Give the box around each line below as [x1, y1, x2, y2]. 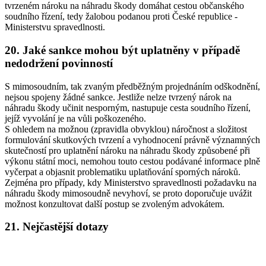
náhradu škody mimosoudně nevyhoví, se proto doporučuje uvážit [5, 188, 252, 198]
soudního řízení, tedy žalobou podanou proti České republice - [5, 11, 237, 22]
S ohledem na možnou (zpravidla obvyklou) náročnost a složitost [5, 123, 247, 134]
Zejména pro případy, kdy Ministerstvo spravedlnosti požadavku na [5, 177, 256, 188]
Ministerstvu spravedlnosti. [5, 22, 105, 33]
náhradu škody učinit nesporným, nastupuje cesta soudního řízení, [5, 102, 251, 113]
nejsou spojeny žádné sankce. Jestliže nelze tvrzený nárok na [5, 91, 232, 102]
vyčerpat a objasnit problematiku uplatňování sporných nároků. [5, 166, 240, 177]
